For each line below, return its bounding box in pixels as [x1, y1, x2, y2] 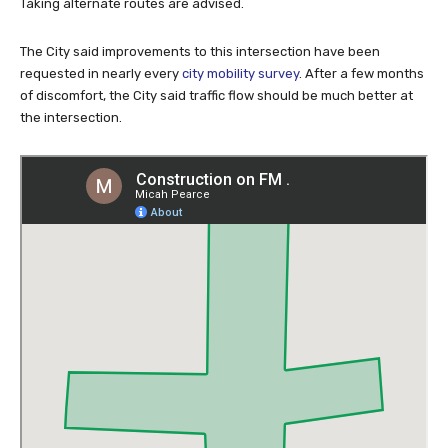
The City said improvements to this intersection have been [20, 78, 380, 94]
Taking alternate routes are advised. [20, 30, 244, 46]
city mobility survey [182, 100, 299, 116]
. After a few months [299, 100, 424, 116]
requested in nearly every [20, 100, 182, 116]
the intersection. [20, 144, 122, 160]
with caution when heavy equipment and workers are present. [20, 8, 403, 24]
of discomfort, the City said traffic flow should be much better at [20, 122, 413, 138]
